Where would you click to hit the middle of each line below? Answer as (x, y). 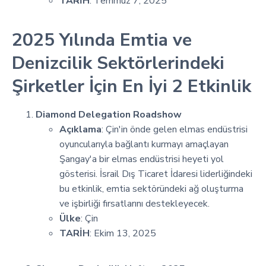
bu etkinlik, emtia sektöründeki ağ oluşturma (151, 189)
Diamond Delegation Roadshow (109, 114)
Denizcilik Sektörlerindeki (118, 63)
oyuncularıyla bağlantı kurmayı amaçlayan (144, 144)
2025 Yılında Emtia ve (102, 40)
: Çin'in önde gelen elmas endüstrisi (175, 129)
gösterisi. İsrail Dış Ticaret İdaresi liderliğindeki (156, 174)
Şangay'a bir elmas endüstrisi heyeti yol (142, 159)
